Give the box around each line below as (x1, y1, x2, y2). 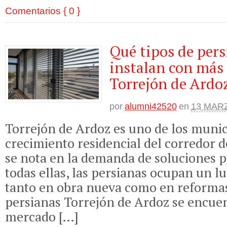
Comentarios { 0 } (5, 5, 80, 16)
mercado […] (5, 208, 79, 225)
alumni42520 (124, 101, 177, 111)
